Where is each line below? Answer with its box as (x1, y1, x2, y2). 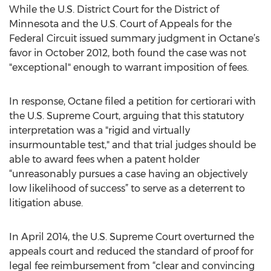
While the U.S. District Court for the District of (9, 4, 219, 15)
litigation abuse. (9, 197, 83, 209)
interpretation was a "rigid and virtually (9, 125, 190, 136)
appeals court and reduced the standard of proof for (9, 246, 253, 257)
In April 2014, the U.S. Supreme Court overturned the (9, 231, 254, 243)
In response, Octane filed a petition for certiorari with (9, 96, 256, 107)
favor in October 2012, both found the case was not (9, 47, 246, 59)
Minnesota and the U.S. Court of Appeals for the (9, 18, 232, 30)
